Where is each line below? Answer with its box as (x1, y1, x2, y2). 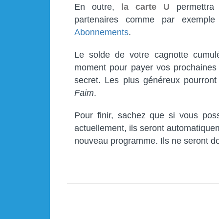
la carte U (121, 2, 170, 12)
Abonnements (74, 27, 129, 38)
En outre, (74, 2, 121, 12)
